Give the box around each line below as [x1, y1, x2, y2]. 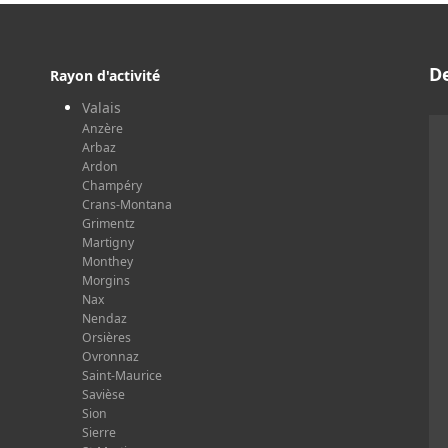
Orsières [82, 328, 131, 346]
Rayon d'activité [50, 65, 160, 85]
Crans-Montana [82, 195, 172, 213]
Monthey [82, 252, 133, 270]
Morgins [82, 271, 130, 289]
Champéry [82, 176, 142, 194]
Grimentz [82, 214, 135, 232]
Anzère [82, 119, 123, 137]
